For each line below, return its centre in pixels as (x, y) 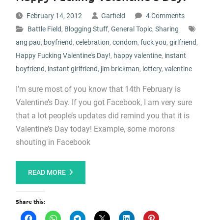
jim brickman (120, 69)
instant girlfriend (72, 69)
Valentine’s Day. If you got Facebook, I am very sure (104, 102)
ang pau (28, 42)
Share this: (30, 201)
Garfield (113, 16)
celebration (92, 42)
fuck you (153, 42)
